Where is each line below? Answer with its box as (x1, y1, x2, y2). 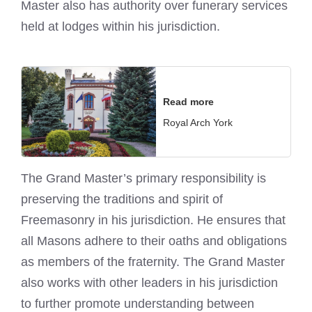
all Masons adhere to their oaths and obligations (21, 233, 287, 248)
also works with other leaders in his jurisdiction (21, 275, 278, 290)
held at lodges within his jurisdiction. (21, 19, 220, 34)
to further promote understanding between (21, 296, 254, 311)
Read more (163, 95, 214, 107)
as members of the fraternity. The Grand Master (21, 254, 285, 269)
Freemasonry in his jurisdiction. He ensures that (21, 212, 286, 227)
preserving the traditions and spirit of (21, 192, 223, 206)
